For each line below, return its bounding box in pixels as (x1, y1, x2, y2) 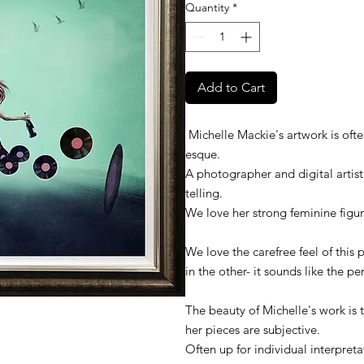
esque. (184, 146, 220, 162)
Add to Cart (197, 80, 265, 96)
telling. (184, 185, 223, 201)
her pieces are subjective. (184, 322, 320, 338)
